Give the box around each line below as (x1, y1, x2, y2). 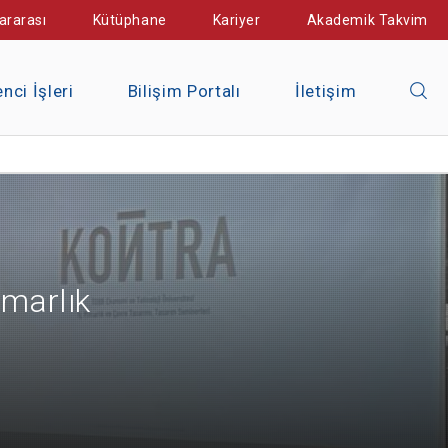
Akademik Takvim (306, 12, 428, 28)
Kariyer (212, 12, 261, 28)
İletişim (294, 81, 357, 101)
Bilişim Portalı (127, 81, 241, 101)
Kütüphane (92, 12, 167, 28)
